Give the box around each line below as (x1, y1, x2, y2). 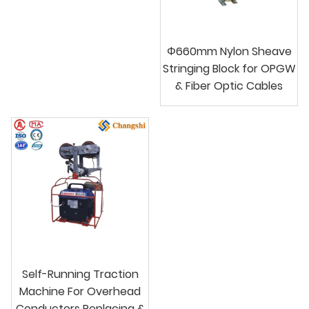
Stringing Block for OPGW (162, 60, 296, 77)
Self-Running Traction (21, 266, 139, 282)
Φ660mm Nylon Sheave (166, 43, 292, 59)
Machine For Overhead (19, 283, 141, 299)
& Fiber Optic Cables (175, 77, 283, 94)
